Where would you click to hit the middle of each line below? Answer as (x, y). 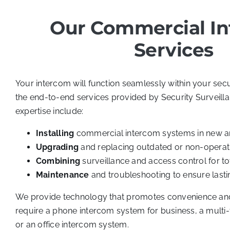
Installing (55, 133)
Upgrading (57, 147)
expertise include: (49, 111)
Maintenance (62, 175)
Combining (59, 161)
